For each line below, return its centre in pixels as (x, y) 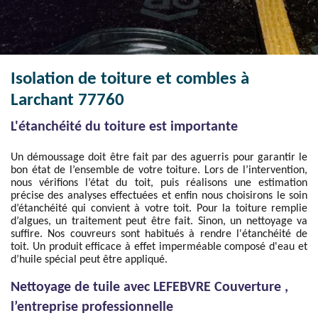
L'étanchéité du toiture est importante (124, 127)
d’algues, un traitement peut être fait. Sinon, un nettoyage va (159, 221)
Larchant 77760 (67, 100)
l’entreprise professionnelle (92, 307)
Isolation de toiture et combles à (130, 79)
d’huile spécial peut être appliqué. (89, 260)
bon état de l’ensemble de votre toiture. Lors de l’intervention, (159, 170)
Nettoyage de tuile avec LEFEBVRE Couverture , (149, 287)
